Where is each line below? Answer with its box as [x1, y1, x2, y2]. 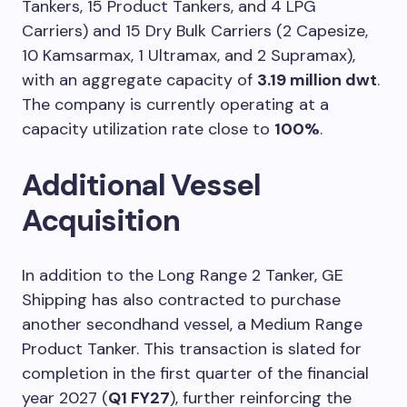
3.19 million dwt [257, 68, 377, 91]
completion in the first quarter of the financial [22, 362, 369, 384]
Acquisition [22, 200, 180, 240]
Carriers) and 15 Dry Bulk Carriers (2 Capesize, [22, 19, 368, 42]
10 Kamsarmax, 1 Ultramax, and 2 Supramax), [22, 44, 355, 66]
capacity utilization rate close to [22, 117, 274, 140]
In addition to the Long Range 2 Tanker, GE [22, 263, 343, 286]
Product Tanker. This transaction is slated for [22, 337, 362, 360]
